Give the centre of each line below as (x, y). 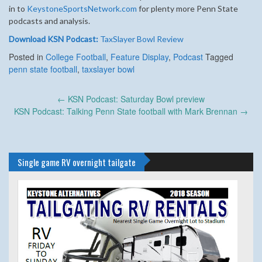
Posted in (27, 56)
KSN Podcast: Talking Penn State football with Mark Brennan (127, 111)
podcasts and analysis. (49, 20)
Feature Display (139, 56)
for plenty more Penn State (187, 8)
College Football (76, 56)
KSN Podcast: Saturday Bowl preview (135, 99)
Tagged (218, 56)
